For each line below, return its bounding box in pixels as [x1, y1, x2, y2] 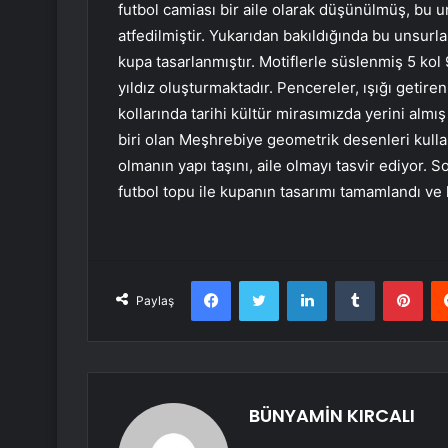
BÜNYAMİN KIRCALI [249, 403, 415, 429]
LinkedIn [326, 272, 378, 289]
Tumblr [374, 272, 416, 289]
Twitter [278, 272, 322, 289]
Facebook [230, 272, 291, 289]
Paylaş [136, 293, 174, 309]
